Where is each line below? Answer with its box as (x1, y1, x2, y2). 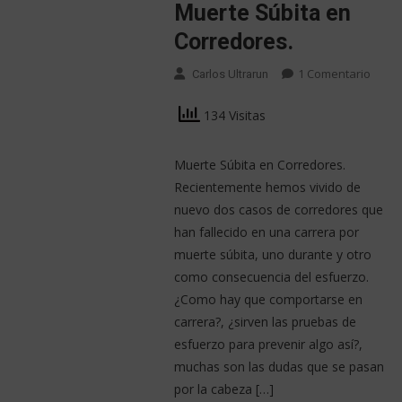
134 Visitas (199, 107, 266, 125)
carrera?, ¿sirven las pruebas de (173, 313, 356, 331)
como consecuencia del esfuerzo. (173, 268, 369, 286)
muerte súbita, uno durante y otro (173, 246, 371, 264)
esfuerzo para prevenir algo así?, (173, 336, 363, 354)
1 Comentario (297, 66, 371, 83)
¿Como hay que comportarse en (173, 291, 363, 309)
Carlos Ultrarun (191, 67, 268, 82)
